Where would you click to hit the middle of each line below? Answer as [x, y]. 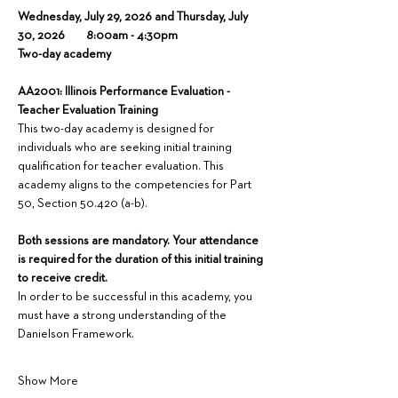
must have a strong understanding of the [123, 315]
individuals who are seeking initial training [126, 147]
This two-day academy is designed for [117, 129]
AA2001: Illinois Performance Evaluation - [125, 92]
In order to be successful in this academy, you [136, 297]
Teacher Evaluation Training [88, 110]
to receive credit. [63, 278]
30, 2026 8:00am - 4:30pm [98, 36]
